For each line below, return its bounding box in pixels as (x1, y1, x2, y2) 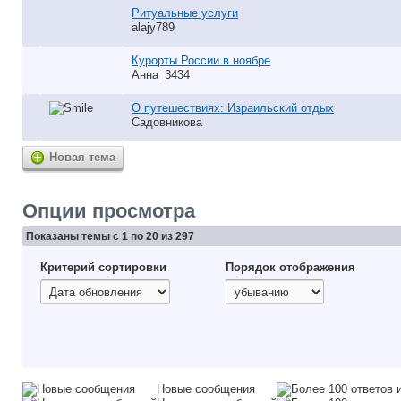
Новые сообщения (157, 382, 255, 396)
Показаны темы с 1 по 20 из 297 (26, 230, 194, 243)
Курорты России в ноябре (132, 54, 270, 67)
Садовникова (132, 115, 202, 129)
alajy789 (132, 21, 175, 34)
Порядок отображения (225, 260, 355, 274)
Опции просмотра (22, 200, 195, 222)
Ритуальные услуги (132, 6, 238, 20)
